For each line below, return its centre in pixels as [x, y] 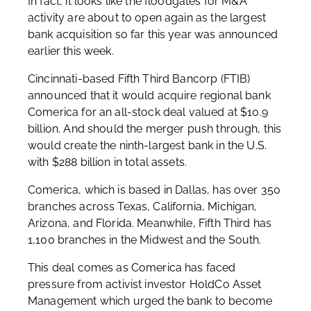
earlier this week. [71, 51]
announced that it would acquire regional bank [149, 95]
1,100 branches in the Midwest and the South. [145, 240]
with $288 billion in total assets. [108, 162]
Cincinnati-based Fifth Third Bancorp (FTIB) [139, 79]
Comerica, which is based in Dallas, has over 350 [154, 190]
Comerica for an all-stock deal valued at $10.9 [148, 112]
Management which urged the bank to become [150, 301]
